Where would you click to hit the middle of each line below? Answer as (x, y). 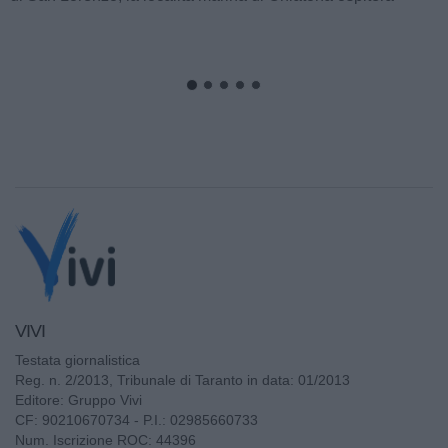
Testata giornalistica (77, 359)
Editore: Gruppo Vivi (78, 399)
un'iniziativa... (58, 18)
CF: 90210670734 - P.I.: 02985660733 (136, 419)
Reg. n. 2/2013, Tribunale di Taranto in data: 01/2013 (182, 379)
